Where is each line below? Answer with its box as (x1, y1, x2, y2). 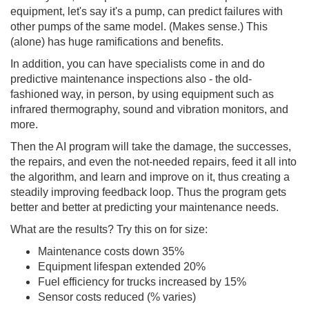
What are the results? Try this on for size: (10, 223, 208, 236)
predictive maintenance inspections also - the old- (10, 73, 252, 86)
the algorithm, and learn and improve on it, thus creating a (10, 171, 290, 183)
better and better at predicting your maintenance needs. (10, 201, 279, 214)
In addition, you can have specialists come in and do (10, 58, 265, 70)
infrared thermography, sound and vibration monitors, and (10, 103, 288, 116)
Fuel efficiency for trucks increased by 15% (38, 276, 246, 288)
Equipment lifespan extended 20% (38, 261, 206, 273)
